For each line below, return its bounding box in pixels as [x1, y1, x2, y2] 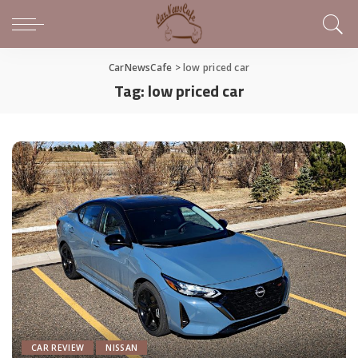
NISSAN [105, 342, 138, 354]
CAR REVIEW [31, 342, 85, 354]
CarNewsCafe [108, 61, 173, 74]
